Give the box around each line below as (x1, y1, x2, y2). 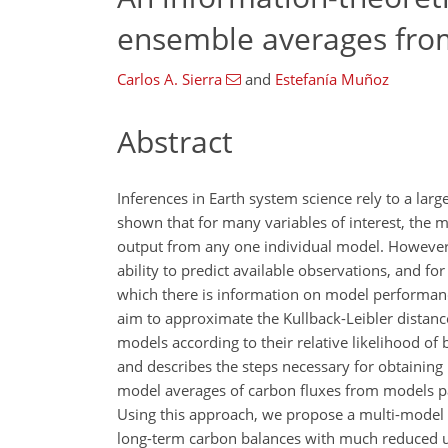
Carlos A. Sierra (117, 69, 222, 89)
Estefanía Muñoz (274, 69, 389, 89)
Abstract (117, 121, 233, 162)
